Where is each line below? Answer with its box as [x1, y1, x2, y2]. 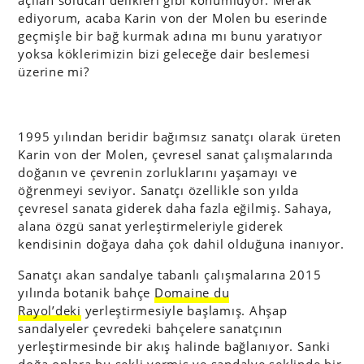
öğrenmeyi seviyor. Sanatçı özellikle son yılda [18, 181, 299, 198]
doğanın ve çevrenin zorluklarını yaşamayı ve [18, 163, 297, 180]
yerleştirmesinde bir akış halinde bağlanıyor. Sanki [18, 337, 331, 354]
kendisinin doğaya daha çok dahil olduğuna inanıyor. [18, 235, 344, 252]
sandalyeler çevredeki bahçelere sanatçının [18, 319, 283, 336]
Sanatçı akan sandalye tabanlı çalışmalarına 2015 [18, 266, 322, 283]
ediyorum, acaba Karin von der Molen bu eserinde [18, 10, 327, 27]
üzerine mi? [18, 63, 89, 80]
